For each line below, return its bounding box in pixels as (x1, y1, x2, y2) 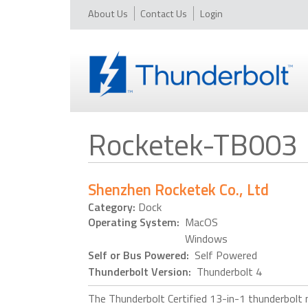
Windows (182, 230, 228, 247)
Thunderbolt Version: (88, 263, 195, 280)
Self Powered (192, 247, 258, 264)
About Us (88, 5, 129, 21)
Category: (88, 198, 136, 215)
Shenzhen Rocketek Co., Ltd (88, 177, 269, 201)
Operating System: (88, 214, 183, 231)
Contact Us (140, 5, 188, 21)
